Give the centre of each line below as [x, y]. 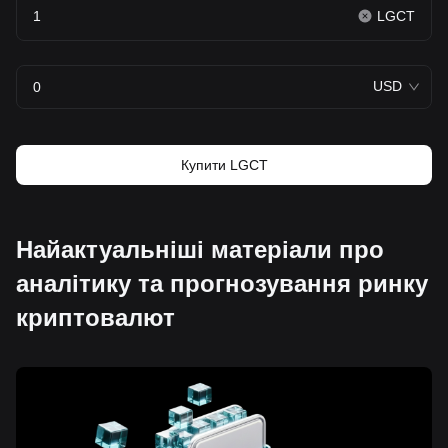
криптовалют [95, 317]
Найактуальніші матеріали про [200, 249]
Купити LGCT [224, 164]
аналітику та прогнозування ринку [222, 283]
